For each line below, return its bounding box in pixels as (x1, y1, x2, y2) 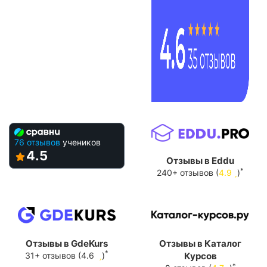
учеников (63, 137, 101, 148)
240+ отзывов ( (157, 167, 219, 178)
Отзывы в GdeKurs (26, 237, 108, 249)
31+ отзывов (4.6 (25, 250, 97, 260)
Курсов (184, 250, 217, 262)
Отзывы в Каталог (159, 238, 241, 250)
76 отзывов (14, 137, 60, 148)
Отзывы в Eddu (166, 154, 234, 166)
